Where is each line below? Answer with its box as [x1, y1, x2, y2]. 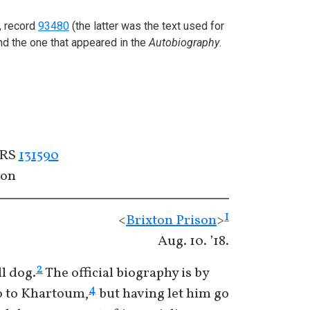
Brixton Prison [126, 211, 217, 230]
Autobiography [149, 36, 219, 49]
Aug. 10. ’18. [158, 232, 229, 251]
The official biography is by [43, 264, 209, 283]
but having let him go [96, 284, 229, 304]
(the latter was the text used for [69, 19, 224, 33]
